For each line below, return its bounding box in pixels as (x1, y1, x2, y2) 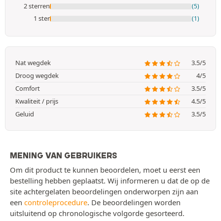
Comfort (15, 84, 40, 93)
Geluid (15, 110, 34, 119)
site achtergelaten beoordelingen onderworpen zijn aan (10, 186, 198, 197)
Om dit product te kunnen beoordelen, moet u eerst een (10, 165, 200, 175)
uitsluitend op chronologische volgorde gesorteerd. (10, 208, 184, 219)
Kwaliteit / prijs (15, 97, 58, 106)
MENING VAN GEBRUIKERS (10, 150, 117, 161)
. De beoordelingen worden (87, 197, 181, 208)
